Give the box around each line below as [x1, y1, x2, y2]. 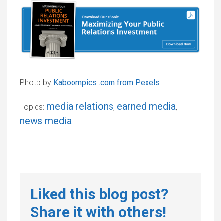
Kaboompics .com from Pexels [53, 78, 160, 88]
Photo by [20, 78, 53, 88]
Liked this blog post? [30, 185, 168, 203]
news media [20, 115, 72, 127]
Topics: [20, 102, 46, 112]
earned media [117, 100, 176, 112]
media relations [46, 100, 113, 112]
